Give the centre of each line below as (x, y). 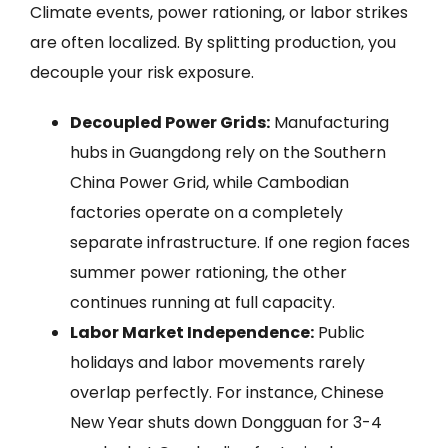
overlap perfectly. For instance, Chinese (227, 392)
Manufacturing (329, 122)
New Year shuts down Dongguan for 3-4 (226, 422)
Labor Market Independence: (192, 332)
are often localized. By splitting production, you (213, 42)
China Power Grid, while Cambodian (209, 182)
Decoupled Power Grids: (170, 122)
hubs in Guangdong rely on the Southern (228, 152)
